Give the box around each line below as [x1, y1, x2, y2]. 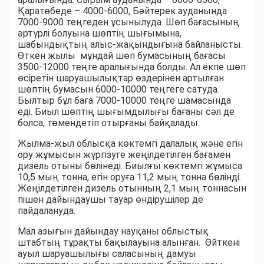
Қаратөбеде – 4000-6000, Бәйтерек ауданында [18, 5, 227, 17]
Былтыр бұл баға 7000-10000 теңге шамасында [18, 95, 231, 107]
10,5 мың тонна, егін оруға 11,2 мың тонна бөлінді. [18, 171, 241, 183]
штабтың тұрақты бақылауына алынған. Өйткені [18, 237, 240, 249]
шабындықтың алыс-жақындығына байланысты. [18, 39, 243, 51]
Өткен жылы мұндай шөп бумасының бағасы [18, 50, 226, 62]
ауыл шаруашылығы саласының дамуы [18, 248, 196, 260]
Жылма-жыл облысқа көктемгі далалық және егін [18, 138, 243, 150]
